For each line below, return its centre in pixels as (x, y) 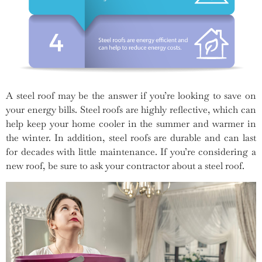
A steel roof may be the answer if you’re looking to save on (131, 96)
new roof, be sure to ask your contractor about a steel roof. (125, 166)
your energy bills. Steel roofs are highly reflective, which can (131, 110)
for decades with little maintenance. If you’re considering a (131, 152)
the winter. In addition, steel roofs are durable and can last (131, 138)
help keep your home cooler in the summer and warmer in (131, 124)
